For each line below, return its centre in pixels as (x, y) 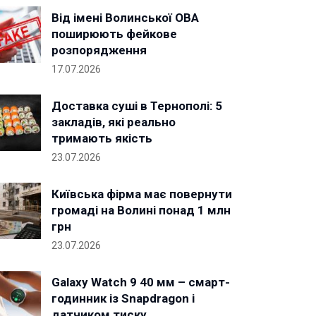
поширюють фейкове (114, 34)
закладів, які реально (114, 122)
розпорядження (99, 50)
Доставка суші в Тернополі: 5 (137, 106)
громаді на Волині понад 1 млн (141, 210)
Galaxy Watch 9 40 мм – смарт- (141, 282)
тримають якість (102, 138)
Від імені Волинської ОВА (125, 18)
